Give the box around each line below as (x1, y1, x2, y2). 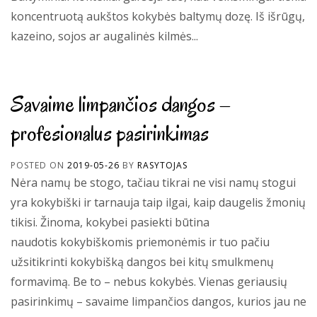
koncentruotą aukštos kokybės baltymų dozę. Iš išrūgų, (11, 8, 305, 24)
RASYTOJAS (137, 159, 188, 171)
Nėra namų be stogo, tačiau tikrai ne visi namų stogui (11, 175, 296, 190)
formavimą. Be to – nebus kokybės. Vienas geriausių (11, 274, 287, 289)
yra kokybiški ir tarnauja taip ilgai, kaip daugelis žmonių (11, 195, 306, 210)
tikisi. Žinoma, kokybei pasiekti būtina (11, 214, 209, 230)
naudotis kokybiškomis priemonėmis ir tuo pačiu (11, 234, 270, 250)
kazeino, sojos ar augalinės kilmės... (11, 28, 198, 44)
